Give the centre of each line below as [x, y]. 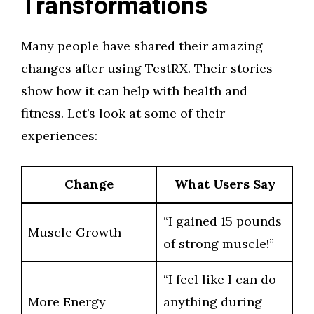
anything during [213, 302]
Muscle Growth [75, 232]
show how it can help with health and [134, 91]
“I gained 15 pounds [223, 221]
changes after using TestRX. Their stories [147, 68]
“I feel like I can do [220, 279]
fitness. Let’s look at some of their [123, 113]
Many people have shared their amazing [142, 46]
